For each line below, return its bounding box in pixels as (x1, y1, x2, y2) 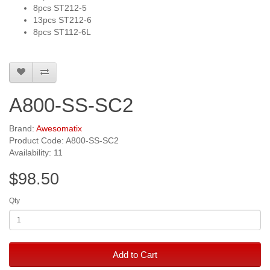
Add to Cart (113, 250, 157, 260)
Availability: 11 (9, 148, 63, 158)
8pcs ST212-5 (33, 3, 87, 13)
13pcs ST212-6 (33, 15, 92, 25)
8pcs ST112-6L (33, 27, 91, 37)
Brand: (9, 124, 36, 134)
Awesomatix (36, 124, 82, 134)
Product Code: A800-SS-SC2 (9, 136, 119, 146)
